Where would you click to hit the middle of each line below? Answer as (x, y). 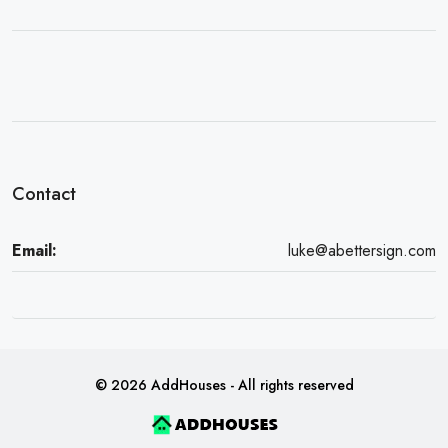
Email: (34, 250)
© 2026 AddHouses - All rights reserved (224, 385)
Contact (44, 194)
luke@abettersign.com (362, 250)
